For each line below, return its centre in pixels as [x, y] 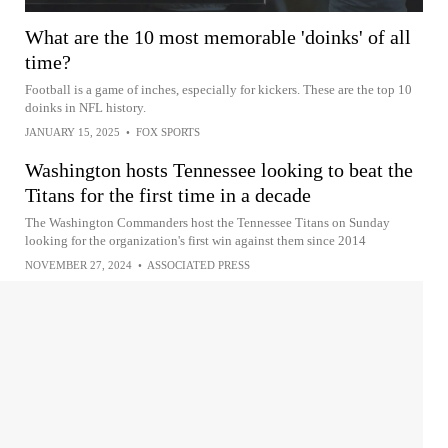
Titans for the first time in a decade [168, 194]
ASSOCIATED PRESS [198, 264]
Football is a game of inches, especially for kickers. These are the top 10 [218, 89]
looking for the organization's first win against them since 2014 [195, 240]
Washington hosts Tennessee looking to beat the [219, 169]
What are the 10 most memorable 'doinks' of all [218, 36]
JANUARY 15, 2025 [72, 131]
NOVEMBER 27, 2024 [78, 264]
